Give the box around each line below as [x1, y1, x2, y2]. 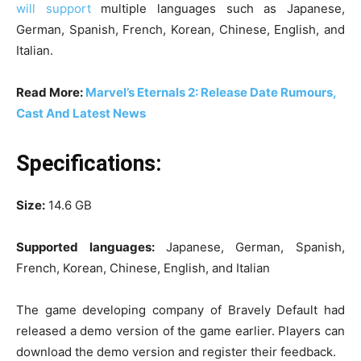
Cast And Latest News [16, 105, 146, 121]
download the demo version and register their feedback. [16, 343, 339, 359]
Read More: [16, 84, 85, 100]
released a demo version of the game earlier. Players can [16, 322, 345, 338]
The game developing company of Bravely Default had [16, 301, 345, 317]
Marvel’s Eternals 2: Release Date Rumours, [85, 84, 336, 100]
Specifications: [16, 150, 161, 176]
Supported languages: [16, 239, 166, 255]
